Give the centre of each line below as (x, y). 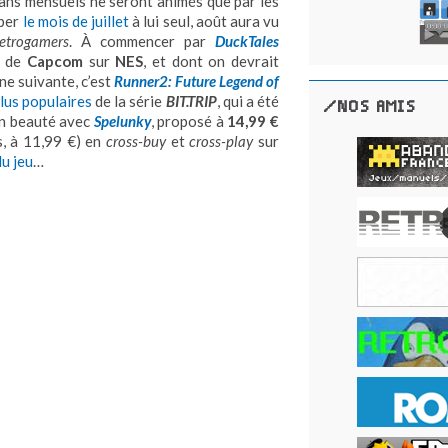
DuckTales (247, 40)
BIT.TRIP (191, 100)
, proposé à (189, 120)
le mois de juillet (76, 20)
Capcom (55, 60)
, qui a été (248, 100)
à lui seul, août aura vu (204, 20)
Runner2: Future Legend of (197, 80)
